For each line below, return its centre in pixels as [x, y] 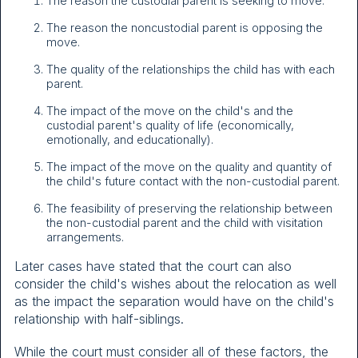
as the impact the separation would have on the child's [174, 302]
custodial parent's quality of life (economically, [170, 125]
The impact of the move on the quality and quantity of [189, 167]
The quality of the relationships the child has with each [191, 70]
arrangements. [85, 237]
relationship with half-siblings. [99, 319]
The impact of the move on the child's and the [170, 111]
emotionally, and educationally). [130, 140]
